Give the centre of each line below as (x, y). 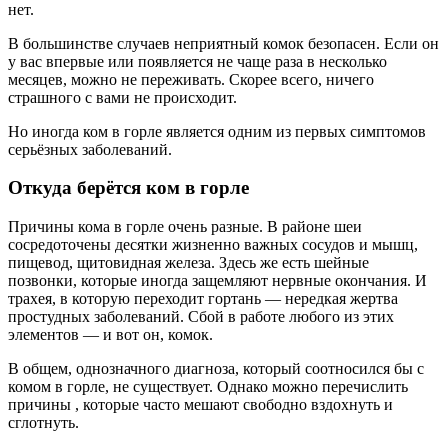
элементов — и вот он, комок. (110, 335)
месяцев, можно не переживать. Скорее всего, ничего (191, 79)
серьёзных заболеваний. (90, 149)
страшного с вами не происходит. (122, 97)
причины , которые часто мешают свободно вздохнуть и (200, 405)
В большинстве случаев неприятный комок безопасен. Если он (223, 43)
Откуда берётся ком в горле (128, 188)
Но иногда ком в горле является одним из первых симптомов (217, 131)
